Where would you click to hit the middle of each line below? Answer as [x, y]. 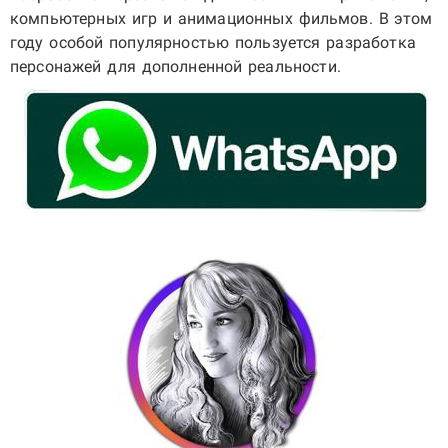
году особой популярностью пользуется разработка [213, 43]
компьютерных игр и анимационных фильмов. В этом [221, 19]
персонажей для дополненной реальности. [175, 67]
